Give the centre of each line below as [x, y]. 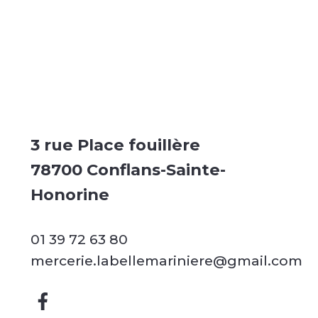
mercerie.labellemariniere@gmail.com [166, 261]
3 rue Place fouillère [115, 145]
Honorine [70, 195]
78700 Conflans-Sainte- [128, 170]
